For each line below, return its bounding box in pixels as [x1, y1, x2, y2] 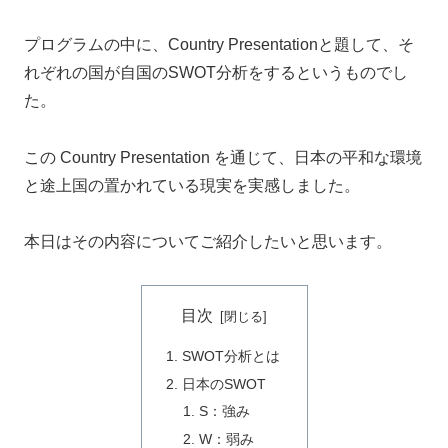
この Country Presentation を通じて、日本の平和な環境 [24, 148, 422, 166]
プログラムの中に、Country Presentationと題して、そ [24, 35, 414, 53]
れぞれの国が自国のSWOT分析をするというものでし [24, 63, 408, 81]
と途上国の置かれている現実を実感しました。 [24, 176, 360, 194]
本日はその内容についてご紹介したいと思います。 [24, 233, 392, 251]
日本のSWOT [181, 375, 266, 392]
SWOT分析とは [181, 347, 280, 364]
